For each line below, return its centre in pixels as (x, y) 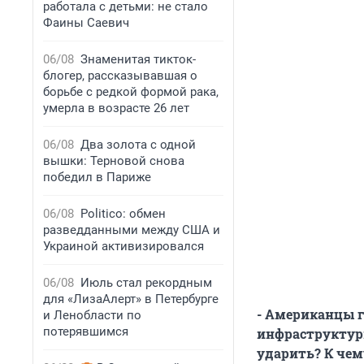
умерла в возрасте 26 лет (116, 108)
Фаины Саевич (86, 23)
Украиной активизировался (123, 246)
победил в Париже (97, 177)
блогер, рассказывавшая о (120, 76)
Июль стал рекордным (146, 283)
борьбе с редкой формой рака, (131, 92)
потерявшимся (86, 331)
